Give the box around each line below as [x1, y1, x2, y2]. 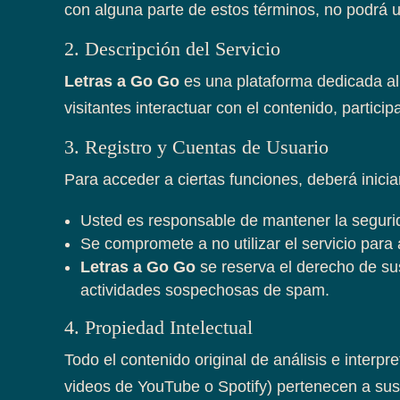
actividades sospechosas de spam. [80, 280, 329, 299]
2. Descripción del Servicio [64, 37, 280, 60]
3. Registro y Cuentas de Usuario [64, 135, 329, 158]
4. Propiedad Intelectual [64, 315, 253, 338]
